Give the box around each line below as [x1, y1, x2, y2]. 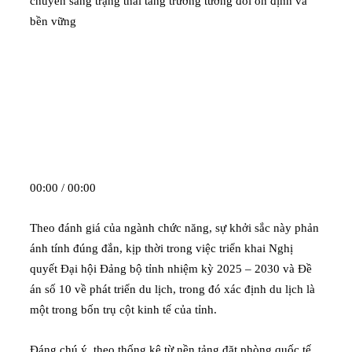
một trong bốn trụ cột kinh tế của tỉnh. [30, 303, 217, 317]
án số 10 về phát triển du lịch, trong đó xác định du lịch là [30, 283, 315, 296]
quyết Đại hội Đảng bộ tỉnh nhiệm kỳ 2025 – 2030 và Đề [30, 262, 312, 276]
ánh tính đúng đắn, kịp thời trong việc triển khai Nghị [30, 242, 293, 255]
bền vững [30, 15, 76, 28]
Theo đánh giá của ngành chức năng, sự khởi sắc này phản [30, 222, 319, 235]
